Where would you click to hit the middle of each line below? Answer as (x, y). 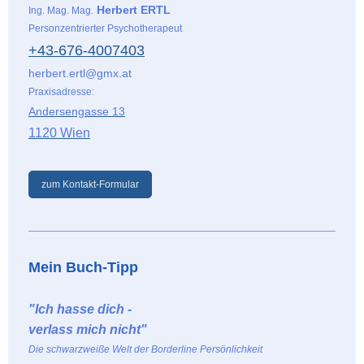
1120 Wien (59, 132)
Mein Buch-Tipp (83, 267)
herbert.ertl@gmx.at (80, 73)
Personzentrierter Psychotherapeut (105, 28)
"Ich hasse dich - (80, 309)
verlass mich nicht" (88, 329)
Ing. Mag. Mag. (61, 10)
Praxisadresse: (61, 91)
